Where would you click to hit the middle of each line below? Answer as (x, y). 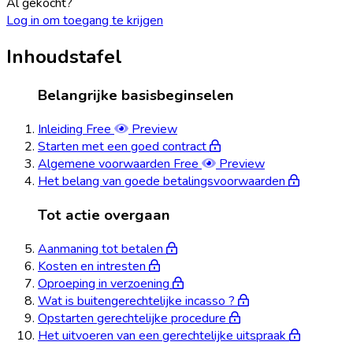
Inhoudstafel (64, 57)
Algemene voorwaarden (104, 164)
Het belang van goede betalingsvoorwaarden (162, 182)
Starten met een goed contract (122, 147)
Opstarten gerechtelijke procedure (132, 318)
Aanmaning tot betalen (100, 249)
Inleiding (60, 130)
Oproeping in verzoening (104, 283)
